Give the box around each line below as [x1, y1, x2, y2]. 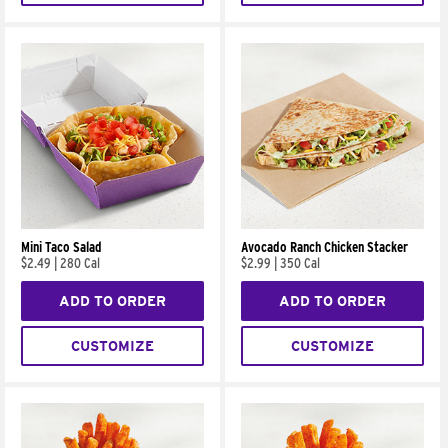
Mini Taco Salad [21, 239, 102, 256]
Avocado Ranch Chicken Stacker [241, 239, 409, 256]
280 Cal [60, 255, 100, 272]
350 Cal [280, 255, 321, 272]
